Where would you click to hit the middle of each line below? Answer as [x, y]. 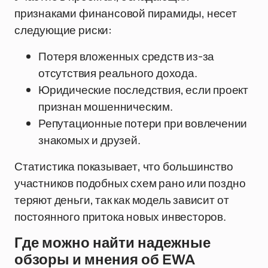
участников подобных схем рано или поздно [130, 183]
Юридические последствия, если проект [144, 90]
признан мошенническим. [106, 106]
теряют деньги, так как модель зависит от [122, 200]
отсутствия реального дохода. [118, 73]
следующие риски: [63, 30]
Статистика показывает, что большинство [124, 166]
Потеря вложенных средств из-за [127, 56]
